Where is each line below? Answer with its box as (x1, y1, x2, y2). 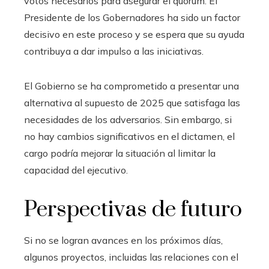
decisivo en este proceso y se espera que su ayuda (24, 28, 244, 40)
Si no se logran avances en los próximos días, (24, 234, 223, 246)
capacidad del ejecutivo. (24, 163, 128, 176)
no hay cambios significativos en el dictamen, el (24, 130, 235, 142)
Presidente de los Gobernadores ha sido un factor (24, 11, 240, 23)
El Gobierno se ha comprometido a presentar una (24, 79, 239, 92)
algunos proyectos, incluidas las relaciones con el (24, 250, 238, 263)
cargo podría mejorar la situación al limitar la (24, 147, 216, 159)
